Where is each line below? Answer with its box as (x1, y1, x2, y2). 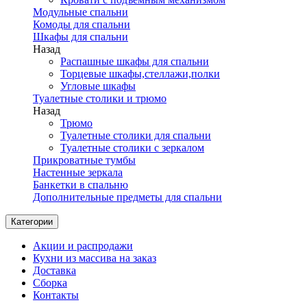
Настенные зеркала (33, 167, 123, 178)
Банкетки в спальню (33, 179, 128, 191)
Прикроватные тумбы (33, 154, 136, 166)
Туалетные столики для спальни (60, 130, 211, 141)
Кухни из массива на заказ (33, 252, 156, 264)
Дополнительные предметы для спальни (33, 191, 222, 203)
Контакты (33, 289, 79, 301)
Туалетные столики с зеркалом (60, 142, 204, 153)
